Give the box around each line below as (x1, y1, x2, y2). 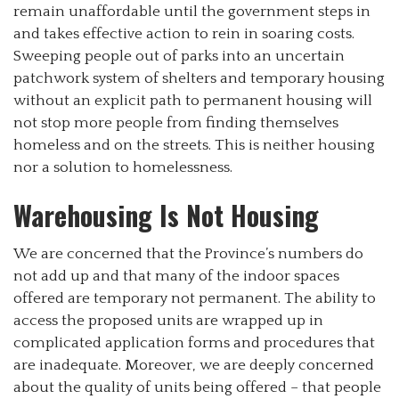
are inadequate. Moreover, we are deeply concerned (13, 356, 374, 373)
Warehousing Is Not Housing (13, 194, 319, 235)
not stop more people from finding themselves (13, 114, 338, 131)
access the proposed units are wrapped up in (13, 312, 323, 329)
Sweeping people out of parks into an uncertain (13, 47, 345, 64)
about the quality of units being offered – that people (13, 379, 381, 395)
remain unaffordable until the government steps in (13, 3, 370, 20)
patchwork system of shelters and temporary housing (13, 69, 385, 86)
